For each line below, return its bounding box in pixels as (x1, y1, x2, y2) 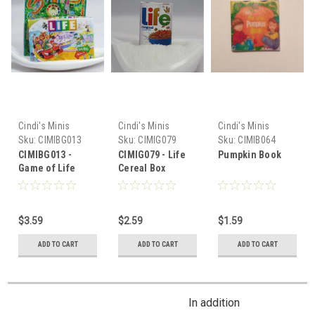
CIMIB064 (238, 134, 276, 146)
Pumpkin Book (218, 149, 281, 161)
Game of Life (18, 162, 75, 174)
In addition (188, 296, 240, 310)
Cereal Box (118, 162, 166, 174)
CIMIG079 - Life (118, 149, 186, 161)
